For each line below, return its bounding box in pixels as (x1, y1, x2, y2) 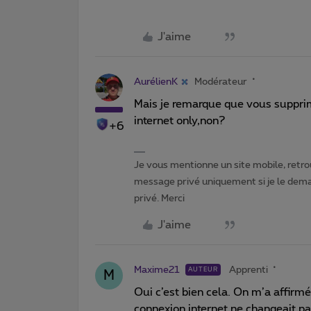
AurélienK (134, 76, 178, 87)
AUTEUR (188, 266, 218, 273)
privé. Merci (134, 193, 185, 203)
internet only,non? (134, 115, 226, 126)
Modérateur (194, 76, 247, 87)
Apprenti (229, 264, 268, 275)
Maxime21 (134, 264, 180, 275)
